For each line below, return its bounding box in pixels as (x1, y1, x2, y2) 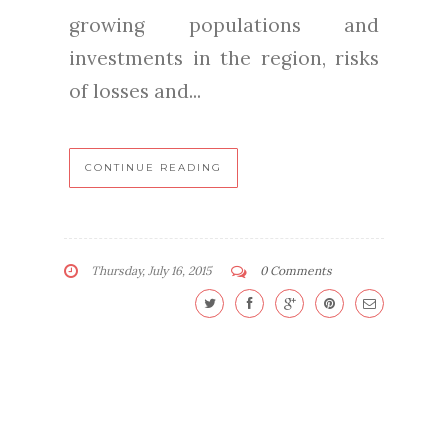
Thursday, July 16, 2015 (88, 262, 212, 278)
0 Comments (260, 262, 332, 278)
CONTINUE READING (85, 160, 222, 174)
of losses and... (69, 78, 201, 103)
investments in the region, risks (69, 45, 379, 70)
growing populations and (69, 12, 379, 37)
